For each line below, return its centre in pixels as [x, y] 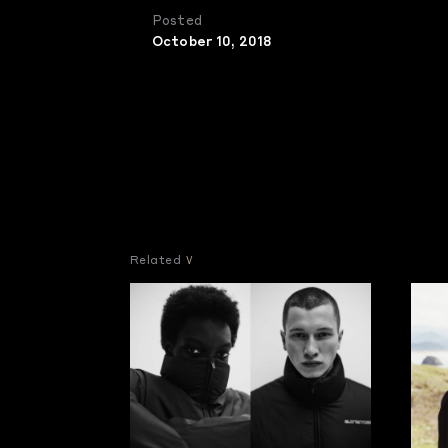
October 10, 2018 [212, 42]
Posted [177, 21]
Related [156, 261]
